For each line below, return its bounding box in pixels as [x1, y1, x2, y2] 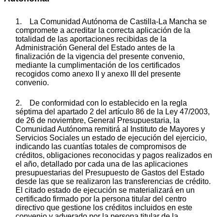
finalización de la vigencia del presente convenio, [15, 52, 185, 61]
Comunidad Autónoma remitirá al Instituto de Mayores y [15, 124, 205, 133]
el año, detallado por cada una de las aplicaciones [15, 159, 188, 168]
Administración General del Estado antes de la [15, 43, 175, 52]
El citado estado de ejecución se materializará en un [15, 186, 195, 194]
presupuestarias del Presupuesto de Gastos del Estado [15, 168, 204, 177]
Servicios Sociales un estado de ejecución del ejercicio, [15, 133, 207, 142]
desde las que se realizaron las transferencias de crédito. [15, 177, 211, 186]
